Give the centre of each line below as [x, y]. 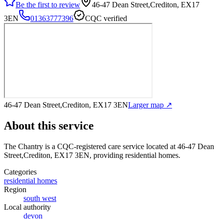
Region [15, 189]
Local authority [27, 207]
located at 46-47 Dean [179, 146]
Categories [20, 172]
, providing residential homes [134, 155]
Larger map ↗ [150, 105]
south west [40, 198]
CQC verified [106, 18]
